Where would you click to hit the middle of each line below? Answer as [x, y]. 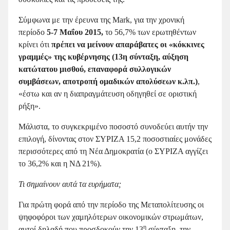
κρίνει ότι [34, 44]
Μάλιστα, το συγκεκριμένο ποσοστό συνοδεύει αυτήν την [113, 126]
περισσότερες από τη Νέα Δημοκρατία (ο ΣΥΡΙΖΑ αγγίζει [113, 151]
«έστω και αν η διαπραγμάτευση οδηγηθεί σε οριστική [108, 93]
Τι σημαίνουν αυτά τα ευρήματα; [70, 184]
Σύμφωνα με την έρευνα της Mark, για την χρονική [101, 20]
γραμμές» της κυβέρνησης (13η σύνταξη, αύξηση [103, 56]
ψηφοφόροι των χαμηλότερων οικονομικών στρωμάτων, [111, 217]
